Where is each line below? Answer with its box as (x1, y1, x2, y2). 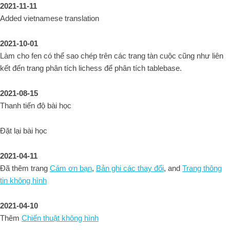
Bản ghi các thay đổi (96, 164, 164, 172)
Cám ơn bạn (50, 164, 92, 172)
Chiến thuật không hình (22, 214, 99, 222)
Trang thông (182, 164, 222, 172)
